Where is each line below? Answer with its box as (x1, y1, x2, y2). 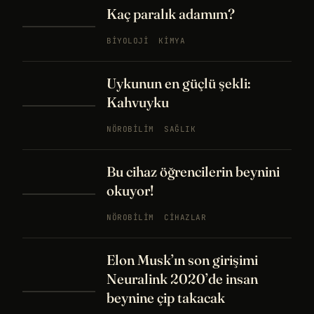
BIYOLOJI (107, 36, 149, 46)
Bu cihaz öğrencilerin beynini (107, 163, 280, 181)
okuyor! (107, 182, 153, 200)
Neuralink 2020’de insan (107, 270, 258, 288)
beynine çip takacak (107, 289, 225, 307)
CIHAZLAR (163, 212, 207, 223)
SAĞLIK (163, 124, 196, 135)
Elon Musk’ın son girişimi (107, 251, 258, 269)
